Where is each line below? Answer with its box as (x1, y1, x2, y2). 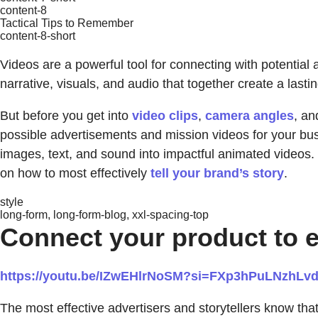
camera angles (205, 108, 294, 123)
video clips (132, 108, 198, 123)
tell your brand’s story (150, 165, 284, 180)
